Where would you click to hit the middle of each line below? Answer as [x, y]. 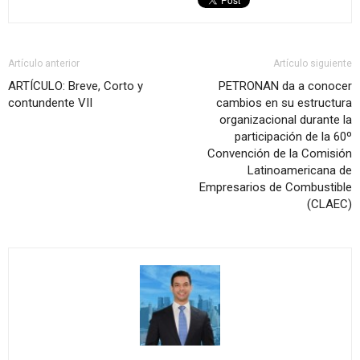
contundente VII [50, 103]
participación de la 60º [293, 137]
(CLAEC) [329, 205]
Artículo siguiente [313, 64]
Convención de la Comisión [280, 154]
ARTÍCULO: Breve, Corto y [76, 86]
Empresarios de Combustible [276, 188]
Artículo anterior [44, 64]
